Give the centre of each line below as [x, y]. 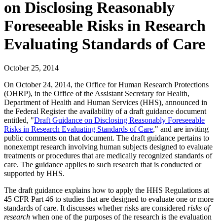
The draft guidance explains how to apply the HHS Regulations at [107, 190]
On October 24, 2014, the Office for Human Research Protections [106, 85]
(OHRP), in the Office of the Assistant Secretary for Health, [97, 94]
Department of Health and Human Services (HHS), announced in [106, 103]
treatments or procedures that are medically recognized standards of [108, 156]
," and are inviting [181, 129]
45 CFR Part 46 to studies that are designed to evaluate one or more [109, 199]
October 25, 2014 [31, 68]
